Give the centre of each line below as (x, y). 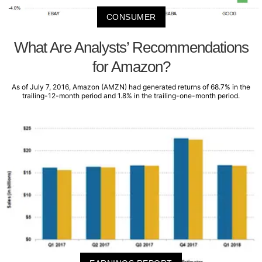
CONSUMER (131, 17)
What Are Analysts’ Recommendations (131, 47)
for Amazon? (131, 66)
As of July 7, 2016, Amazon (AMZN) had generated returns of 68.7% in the (131, 87)
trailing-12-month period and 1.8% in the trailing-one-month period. (131, 95)
